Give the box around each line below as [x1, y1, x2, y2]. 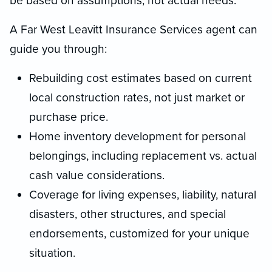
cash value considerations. [29, 168, 165, 182]
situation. [29, 245, 75, 260]
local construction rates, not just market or [29, 90, 245, 104]
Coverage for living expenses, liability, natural [29, 187, 256, 202]
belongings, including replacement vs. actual [29, 148, 257, 163]
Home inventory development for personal [29, 129, 246, 143]
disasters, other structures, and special [29, 206, 226, 221]
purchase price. [29, 109, 108, 124]
